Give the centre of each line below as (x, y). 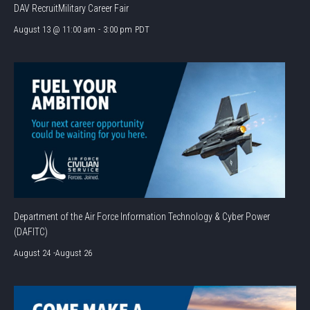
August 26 (74, 253)
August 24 (32, 253)
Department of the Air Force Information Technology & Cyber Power (142, 216)
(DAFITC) (31, 231)
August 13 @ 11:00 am (55, 29)
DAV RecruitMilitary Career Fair (71, 8)
